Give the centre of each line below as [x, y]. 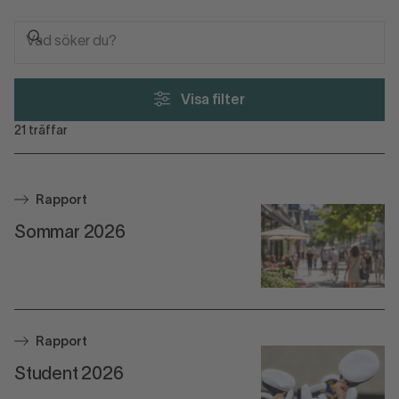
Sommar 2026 [70, 233]
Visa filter [213, 100]
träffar [47, 131]
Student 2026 [69, 375]
